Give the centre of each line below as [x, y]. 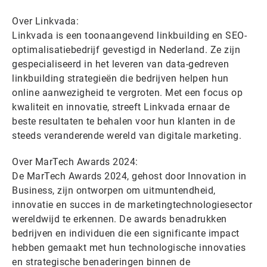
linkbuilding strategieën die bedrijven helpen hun [120, 79]
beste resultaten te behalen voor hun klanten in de [123, 122]
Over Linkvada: [45, 21]
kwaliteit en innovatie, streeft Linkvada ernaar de [121, 107]
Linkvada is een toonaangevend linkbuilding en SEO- [129, 36]
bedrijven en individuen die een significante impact [126, 234]
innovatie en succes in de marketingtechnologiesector [132, 205]
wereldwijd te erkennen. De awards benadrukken [119, 219]
